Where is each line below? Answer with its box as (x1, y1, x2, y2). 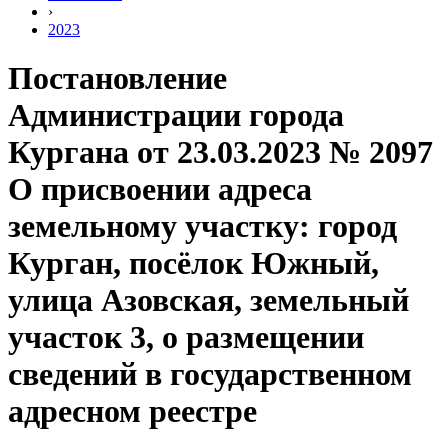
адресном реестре (8, 393, 257, 430)
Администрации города (8, 97, 344, 134)
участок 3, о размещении (8, 319, 364, 356)
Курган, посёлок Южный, (8, 245, 379, 282)
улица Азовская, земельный (8, 282, 409, 319)
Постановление (8, 60, 227, 97)
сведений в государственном (8, 356, 412, 393)
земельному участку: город (8, 208, 397, 245)
